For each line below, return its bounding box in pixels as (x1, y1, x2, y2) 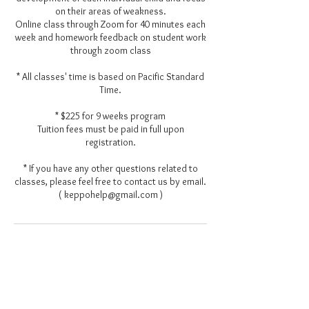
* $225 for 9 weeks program (55, 110, 166, 122)
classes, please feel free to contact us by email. (14, 175, 206, 188)
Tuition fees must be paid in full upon (37, 123, 184, 135)
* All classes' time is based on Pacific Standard (17, 70, 204, 83)
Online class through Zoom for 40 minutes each (15, 18, 206, 30)
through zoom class (70, 44, 151, 57)
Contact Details (66, 248, 154, 264)
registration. (85, 136, 136, 148)
